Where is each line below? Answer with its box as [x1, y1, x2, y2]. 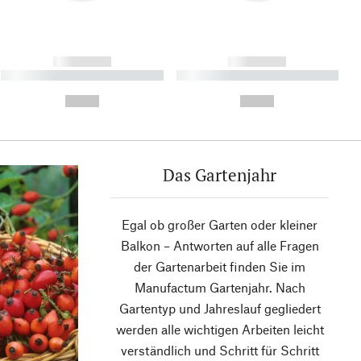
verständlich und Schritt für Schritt [120, 342, 319, 359]
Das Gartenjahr [163, 164, 276, 187]
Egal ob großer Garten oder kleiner [122, 217, 317, 233]
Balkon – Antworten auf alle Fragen [120, 238, 319, 254]
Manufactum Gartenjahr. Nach [134, 280, 305, 296]
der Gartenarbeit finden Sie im [134, 259, 305, 275]
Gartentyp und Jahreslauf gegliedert [118, 301, 321, 317]
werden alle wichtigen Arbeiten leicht [115, 322, 324, 338]
